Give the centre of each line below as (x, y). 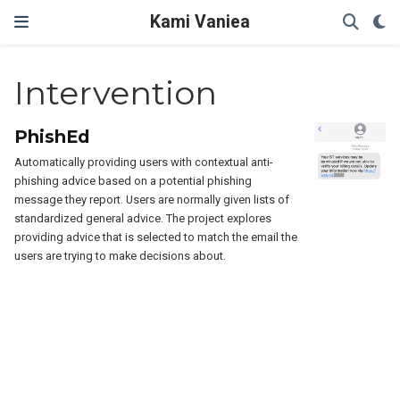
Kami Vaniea (200, 22)
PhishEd (52, 137)
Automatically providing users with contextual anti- (144, 162)
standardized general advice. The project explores (143, 218)
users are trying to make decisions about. (121, 256)
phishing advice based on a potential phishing (133, 181)
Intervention (116, 93)
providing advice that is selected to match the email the (156, 237)
